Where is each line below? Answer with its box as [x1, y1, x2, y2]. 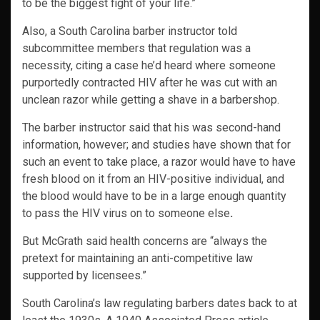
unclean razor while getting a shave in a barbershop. [22, 93, 279, 107]
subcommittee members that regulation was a [22, 41, 251, 56]
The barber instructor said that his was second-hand [22, 121, 281, 135]
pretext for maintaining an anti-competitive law [22, 251, 253, 266]
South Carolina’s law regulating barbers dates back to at [22, 296, 297, 311]
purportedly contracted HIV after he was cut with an [22, 76, 277, 90]
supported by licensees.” [22, 269, 146, 283]
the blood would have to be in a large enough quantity [22, 189, 286, 204]
